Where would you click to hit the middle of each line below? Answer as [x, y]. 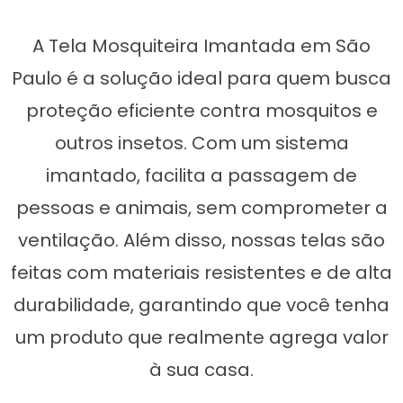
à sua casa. [201, 369]
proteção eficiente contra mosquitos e [201, 110]
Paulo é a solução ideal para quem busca [201, 78]
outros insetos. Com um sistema [201, 143]
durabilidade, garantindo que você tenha [201, 304]
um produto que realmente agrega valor [201, 337]
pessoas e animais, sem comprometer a [201, 207]
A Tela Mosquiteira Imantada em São [201, 45]
